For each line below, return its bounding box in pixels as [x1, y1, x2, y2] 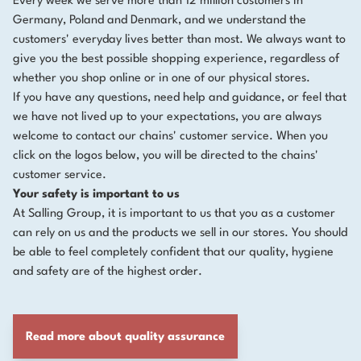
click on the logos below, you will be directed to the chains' [13, 150, 318, 162]
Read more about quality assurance [26, 331, 225, 343]
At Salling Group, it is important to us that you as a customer [13, 208, 335, 220]
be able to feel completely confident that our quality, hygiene [13, 247, 334, 259]
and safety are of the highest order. [13, 266, 202, 278]
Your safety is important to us [13, 189, 180, 201]
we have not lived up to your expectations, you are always [13, 111, 322, 123]
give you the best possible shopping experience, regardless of [13, 53, 339, 65]
